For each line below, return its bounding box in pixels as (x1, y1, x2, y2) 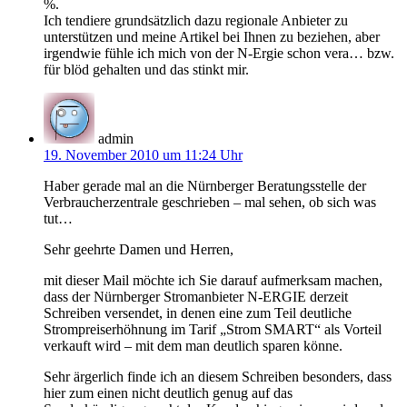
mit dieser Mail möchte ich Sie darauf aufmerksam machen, (44, 272, 382, 288)
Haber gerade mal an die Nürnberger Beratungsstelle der (44, 177, 366, 194)
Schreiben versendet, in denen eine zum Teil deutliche (44, 304, 352, 321)
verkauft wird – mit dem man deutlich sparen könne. (44, 337, 342, 353)
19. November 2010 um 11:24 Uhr (44, 146, 243, 163)
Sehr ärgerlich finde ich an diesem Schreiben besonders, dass (44, 368, 392, 384)
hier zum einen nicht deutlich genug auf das (44, 384, 293, 401)
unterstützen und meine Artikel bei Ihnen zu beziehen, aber (44, 28, 380, 45)
